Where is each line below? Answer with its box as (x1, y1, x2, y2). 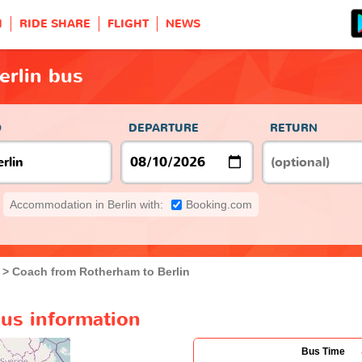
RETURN (270, 120, 318, 136)
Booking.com (186, 197, 252, 211)
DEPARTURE (128, 120, 199, 136)
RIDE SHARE (19, 16, 90, 32)
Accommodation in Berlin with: (10, 197, 163, 211)
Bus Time (301, 345, 345, 357)
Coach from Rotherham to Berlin (12, 264, 190, 278)
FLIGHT (107, 16, 149, 32)
